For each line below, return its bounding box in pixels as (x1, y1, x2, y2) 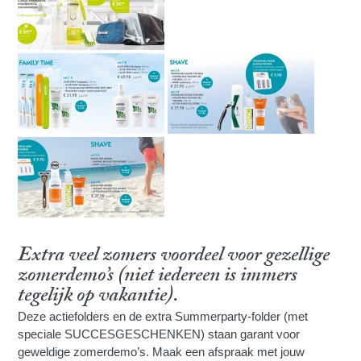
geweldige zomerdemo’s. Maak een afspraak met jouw (18, 345, 305, 359)
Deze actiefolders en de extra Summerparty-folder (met (18, 309, 309, 324)
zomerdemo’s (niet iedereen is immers (18, 260, 298, 296)
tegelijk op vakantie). (18, 280, 179, 316)
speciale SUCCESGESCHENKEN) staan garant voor (18, 327, 301, 342)
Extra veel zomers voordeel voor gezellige (18, 240, 330, 276)
